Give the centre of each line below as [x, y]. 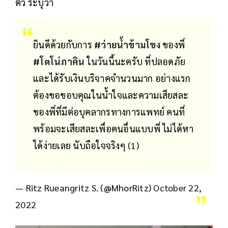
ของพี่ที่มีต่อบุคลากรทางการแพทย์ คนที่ [109, 112]
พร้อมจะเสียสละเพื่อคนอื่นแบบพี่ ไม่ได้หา [113, 129]
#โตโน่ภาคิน [59, 62]
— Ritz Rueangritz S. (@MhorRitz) [84, 188]
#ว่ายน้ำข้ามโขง [127, 45]
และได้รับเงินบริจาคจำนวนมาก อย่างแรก [112, 78]
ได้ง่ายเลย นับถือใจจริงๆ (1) [86, 146]
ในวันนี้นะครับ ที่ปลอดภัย [135, 62]
